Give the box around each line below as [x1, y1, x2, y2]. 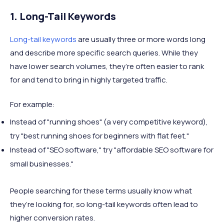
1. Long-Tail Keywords [10, 9, 116, 23]
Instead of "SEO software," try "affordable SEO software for [10, 144, 213, 155]
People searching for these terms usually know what [10, 185, 192, 196]
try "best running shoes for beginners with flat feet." [10, 130, 189, 141]
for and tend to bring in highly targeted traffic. [10, 74, 167, 85]
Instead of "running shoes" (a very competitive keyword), [10, 116, 208, 127]
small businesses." [10, 158, 73, 169]
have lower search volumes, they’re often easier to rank [10, 61, 204, 71]
